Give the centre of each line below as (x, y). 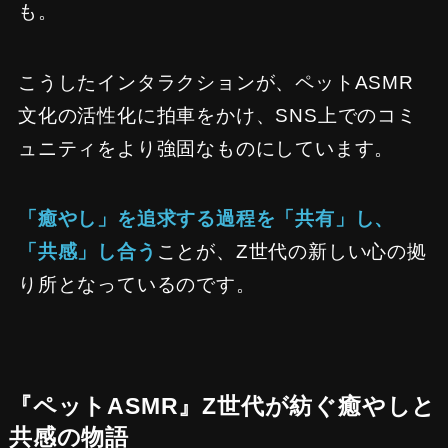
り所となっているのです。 (136, 285)
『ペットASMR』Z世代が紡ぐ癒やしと (222, 407)
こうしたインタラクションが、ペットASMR (215, 82)
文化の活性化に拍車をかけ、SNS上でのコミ (217, 115)
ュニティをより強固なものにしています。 (206, 148)
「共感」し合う (87, 252)
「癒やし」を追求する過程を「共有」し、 (206, 219)
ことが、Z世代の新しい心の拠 (291, 252)
